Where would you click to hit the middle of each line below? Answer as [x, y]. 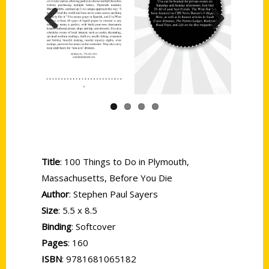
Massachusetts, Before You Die [107, 177]
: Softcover [94, 226]
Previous [63, 41]
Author [55, 194]
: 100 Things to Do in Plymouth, [125, 161]
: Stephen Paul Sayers [113, 194]
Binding [56, 226]
